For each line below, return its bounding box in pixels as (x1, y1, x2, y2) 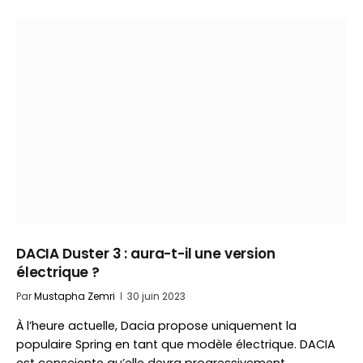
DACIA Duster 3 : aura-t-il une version (16, 244, 275, 263)
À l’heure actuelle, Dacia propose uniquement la (16, 318, 297, 334)
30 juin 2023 (127, 289, 186, 303)
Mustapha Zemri (34, 289, 115, 303)
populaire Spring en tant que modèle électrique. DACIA (16, 336, 335, 352)
